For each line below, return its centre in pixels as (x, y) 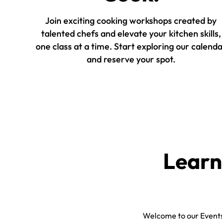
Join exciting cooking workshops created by (131, 20)
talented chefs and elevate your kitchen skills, (131, 33)
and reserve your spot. (131, 59)
